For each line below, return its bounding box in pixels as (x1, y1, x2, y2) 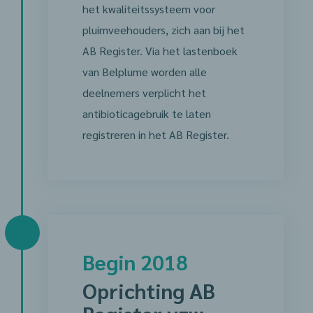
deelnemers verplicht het (82, 85, 206, 100)
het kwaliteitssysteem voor (82, 1, 215, 16)
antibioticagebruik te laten (82, 106, 211, 121)
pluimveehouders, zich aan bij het (82, 22, 245, 37)
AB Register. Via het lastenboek (82, 43, 238, 58)
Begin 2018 (82, 248, 188, 275)
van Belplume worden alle (82, 64, 207, 79)
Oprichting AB (82, 277, 215, 304)
